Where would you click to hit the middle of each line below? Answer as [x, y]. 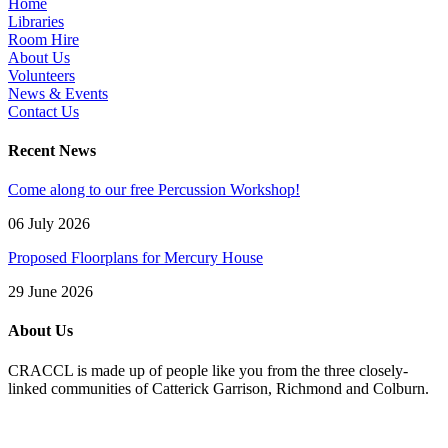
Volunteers [41, 75]
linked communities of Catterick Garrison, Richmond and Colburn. [218, 388]
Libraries [36, 21]
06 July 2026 [49, 224]
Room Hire [43, 39]
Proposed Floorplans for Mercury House [135, 258]
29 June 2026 [50, 292]
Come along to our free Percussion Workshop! [154, 190]
